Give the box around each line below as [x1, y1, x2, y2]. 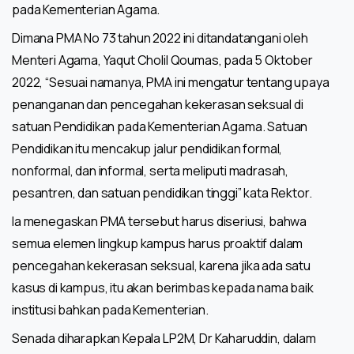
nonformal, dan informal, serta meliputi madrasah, [12, 161, 289, 179]
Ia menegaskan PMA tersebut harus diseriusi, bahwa [12, 212, 307, 230]
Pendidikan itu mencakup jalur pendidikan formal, [12, 139, 283, 157]
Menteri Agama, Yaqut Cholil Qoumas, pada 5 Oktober [12, 51, 313, 69]
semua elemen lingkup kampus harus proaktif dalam [12, 234, 303, 252]
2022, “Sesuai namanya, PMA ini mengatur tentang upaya [12, 73, 330, 91]
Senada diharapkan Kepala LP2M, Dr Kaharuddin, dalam [12, 329, 316, 347]
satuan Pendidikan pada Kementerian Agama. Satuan [12, 117, 308, 135]
